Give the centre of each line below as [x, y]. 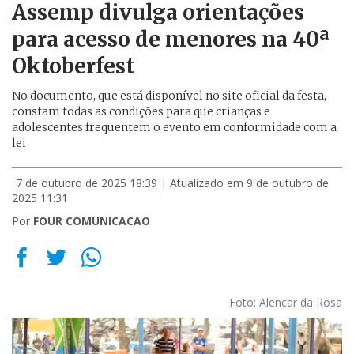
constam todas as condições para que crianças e [141, 111]
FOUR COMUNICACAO [92, 221]
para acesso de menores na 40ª [171, 39]
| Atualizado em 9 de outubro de [245, 183]
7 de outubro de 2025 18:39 [87, 183]
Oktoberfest [73, 66]
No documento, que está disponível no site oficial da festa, [169, 96]
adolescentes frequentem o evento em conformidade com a [174, 127]
